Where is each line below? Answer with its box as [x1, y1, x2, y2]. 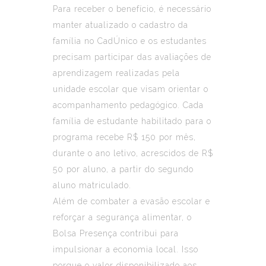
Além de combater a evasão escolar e [53, 196, 210, 206]
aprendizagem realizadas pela [53, 68, 180, 78]
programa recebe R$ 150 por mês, [53, 132, 196, 142]
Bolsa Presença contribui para [53, 228, 179, 238]
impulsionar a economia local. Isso [53, 244, 198, 254]
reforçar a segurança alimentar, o [53, 212, 192, 222]
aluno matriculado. [53, 180, 131, 190]
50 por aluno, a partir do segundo [53, 164, 194, 174]
